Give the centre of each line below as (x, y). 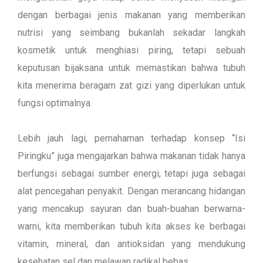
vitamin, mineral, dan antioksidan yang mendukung (131, 244)
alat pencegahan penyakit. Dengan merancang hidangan (131, 191)
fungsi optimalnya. (55, 103)
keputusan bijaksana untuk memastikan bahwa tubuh (131, 68)
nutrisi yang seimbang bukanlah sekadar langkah (131, 33)
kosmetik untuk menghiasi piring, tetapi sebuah (131, 50)
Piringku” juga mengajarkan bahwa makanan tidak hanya (131, 156)
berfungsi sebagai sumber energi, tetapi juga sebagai (131, 173)
